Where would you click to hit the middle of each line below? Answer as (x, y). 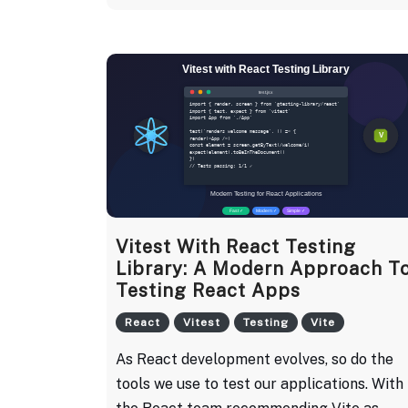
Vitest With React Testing (236, 246)
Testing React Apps (208, 290)
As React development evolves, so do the (255, 359)
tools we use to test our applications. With (260, 383)
